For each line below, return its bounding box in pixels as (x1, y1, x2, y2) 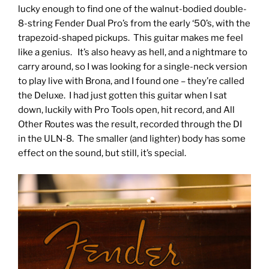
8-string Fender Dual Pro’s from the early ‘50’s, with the (18, 18, 250, 29)
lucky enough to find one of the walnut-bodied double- (18, 4, 247, 15)
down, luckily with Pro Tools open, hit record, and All (18, 104, 235, 116)
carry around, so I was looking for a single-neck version (18, 61, 247, 73)
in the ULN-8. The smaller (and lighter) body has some (18, 133, 246, 145)
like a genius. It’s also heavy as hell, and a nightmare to (18, 47, 247, 58)
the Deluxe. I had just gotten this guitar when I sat (18, 90, 227, 101)
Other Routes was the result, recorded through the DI (18, 119, 242, 130)
